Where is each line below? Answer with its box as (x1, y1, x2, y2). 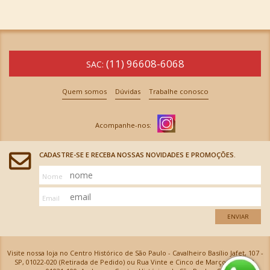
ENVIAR (227, 212, 249, 221)
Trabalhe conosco (148, 87, 209, 96)
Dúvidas (115, 87, 140, 96)
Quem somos (61, 87, 107, 96)
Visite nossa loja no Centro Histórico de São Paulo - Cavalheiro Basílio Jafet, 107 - (7, 248, 263, 257)
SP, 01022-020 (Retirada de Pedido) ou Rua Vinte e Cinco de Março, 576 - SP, (14, 257, 256, 266)
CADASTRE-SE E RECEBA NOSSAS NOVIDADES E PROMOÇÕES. (39, 150, 236, 160)
